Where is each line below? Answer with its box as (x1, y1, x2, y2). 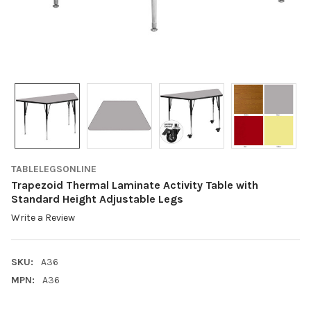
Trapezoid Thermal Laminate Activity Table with (11, 178, 258, 192)
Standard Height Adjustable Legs (11, 192, 183, 205)
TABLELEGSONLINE (11, 162, 96, 175)
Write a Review (11, 212, 75, 224)
